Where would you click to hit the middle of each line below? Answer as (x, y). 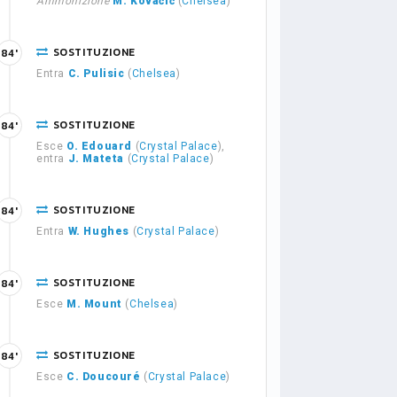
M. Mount (94, 304)
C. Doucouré (104, 377)
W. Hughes (99, 231)
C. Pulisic (96, 74)
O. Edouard (99, 146)
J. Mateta (96, 159)
